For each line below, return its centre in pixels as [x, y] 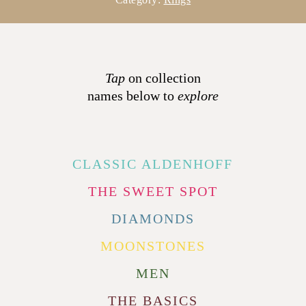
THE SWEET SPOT [153, 192]
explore [198, 96]
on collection [163, 78]
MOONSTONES [153, 246]
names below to [132, 96]
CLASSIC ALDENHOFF [153, 164]
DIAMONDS [153, 219]
